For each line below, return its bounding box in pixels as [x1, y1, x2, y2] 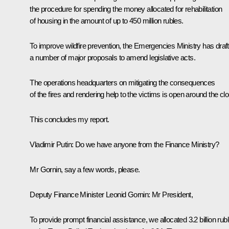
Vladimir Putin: [30, 140, 75, 149]
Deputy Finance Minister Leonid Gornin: [30, 190, 152, 199]
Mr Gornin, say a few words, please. [30, 165, 140, 174]
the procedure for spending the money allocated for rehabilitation [30, 4, 222, 13]
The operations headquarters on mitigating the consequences [30, 78, 215, 87]
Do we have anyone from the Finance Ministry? [75, 140, 219, 149]
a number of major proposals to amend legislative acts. [30, 53, 195, 62]
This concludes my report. [30, 114, 109, 124]
